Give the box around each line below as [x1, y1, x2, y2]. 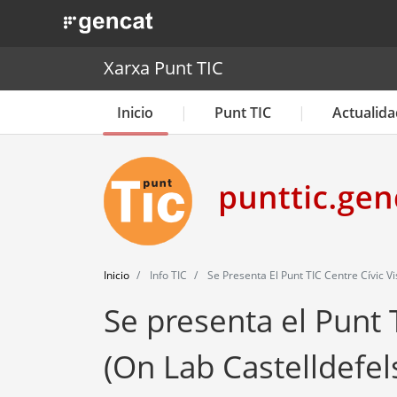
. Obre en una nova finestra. [63, 10, 233, 27]
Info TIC [147, 267, 187, 283]
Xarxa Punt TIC [104, 56, 223, 81]
